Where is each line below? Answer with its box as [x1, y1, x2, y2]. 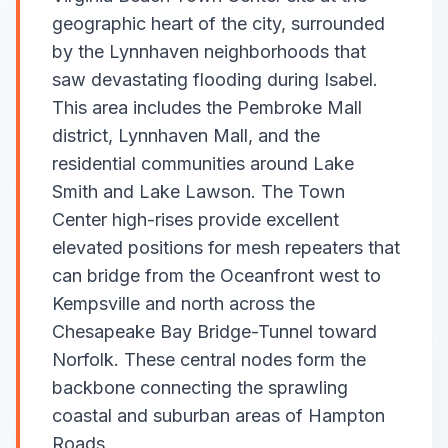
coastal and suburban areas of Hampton [52, 405, 385, 426]
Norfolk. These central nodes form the [52, 349, 366, 370]
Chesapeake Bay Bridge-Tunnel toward [52, 321, 377, 342]
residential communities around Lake [52, 153, 354, 174]
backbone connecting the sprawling [52, 377, 348, 398]
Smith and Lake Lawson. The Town [52, 181, 345, 202]
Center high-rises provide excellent [52, 209, 339, 230]
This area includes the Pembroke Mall [52, 97, 362, 118]
